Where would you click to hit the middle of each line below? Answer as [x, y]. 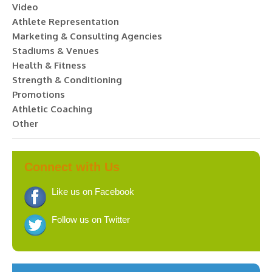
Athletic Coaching [52, 109]
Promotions [39, 94]
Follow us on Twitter [91, 219]
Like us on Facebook [93, 192]
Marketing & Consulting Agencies [87, 36]
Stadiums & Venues [56, 51]
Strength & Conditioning [67, 80]
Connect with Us [72, 167]
